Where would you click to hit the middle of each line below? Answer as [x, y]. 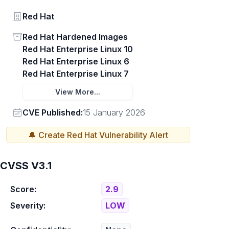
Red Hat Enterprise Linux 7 [76, 74]
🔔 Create [48, 135]
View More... [78, 92]
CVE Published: [53, 112]
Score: [23, 189]
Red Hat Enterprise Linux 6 [76, 61]
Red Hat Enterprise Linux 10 [78, 49]
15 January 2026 [114, 112]
